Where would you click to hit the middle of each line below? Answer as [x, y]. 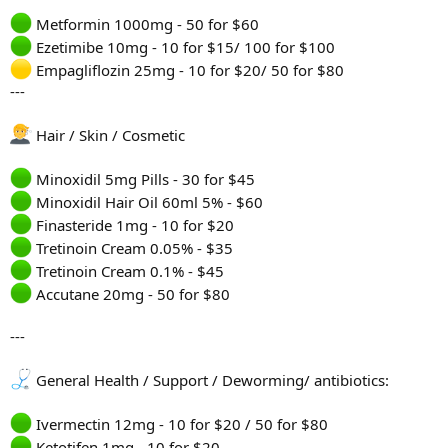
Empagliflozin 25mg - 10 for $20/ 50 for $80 [188, 70]
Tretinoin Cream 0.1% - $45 [128, 271]
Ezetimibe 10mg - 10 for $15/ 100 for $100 [183, 47]
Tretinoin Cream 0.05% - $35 [132, 248]
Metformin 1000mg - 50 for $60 [145, 24]
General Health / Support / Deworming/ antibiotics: [210, 380]
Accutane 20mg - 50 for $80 [131, 294]
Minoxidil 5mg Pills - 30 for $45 [143, 179]
